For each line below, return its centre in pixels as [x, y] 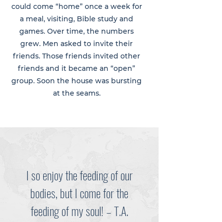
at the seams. [77, 93]
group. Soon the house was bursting [77, 81]
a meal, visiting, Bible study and [77, 19]
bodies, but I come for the [79, 193]
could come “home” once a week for [77, 6]
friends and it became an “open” [77, 68]
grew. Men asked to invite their [77, 44]
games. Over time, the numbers [77, 31]
